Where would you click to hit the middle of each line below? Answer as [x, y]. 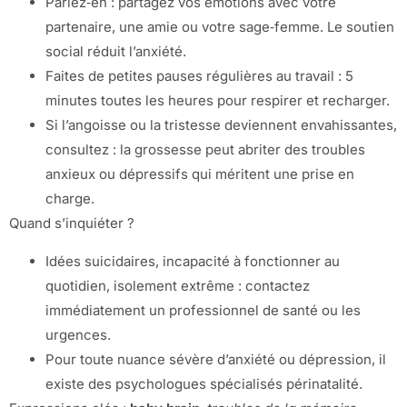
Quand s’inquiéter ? [72, 223]
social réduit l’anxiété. [116, 52]
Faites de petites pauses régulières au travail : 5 [199, 76]
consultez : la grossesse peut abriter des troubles [205, 150]
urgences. [78, 334]
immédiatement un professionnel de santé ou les [203, 310]
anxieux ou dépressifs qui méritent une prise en [200, 174]
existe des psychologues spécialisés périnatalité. [204, 383]
